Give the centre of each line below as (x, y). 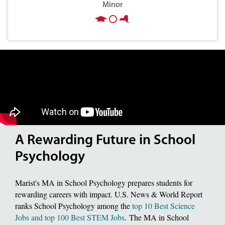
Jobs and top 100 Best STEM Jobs (70, 217)
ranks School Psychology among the (74, 206)
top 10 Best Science (163, 206)
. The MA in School (157, 217)
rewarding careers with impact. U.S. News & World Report (109, 194)
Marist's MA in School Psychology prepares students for (104, 183)
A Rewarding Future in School (105, 140)
